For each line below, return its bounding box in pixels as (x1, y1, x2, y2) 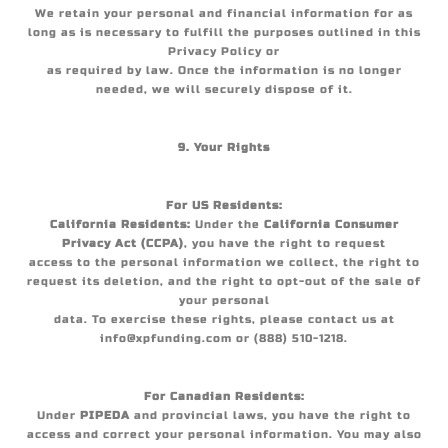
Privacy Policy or (168, 45, 280, 58)
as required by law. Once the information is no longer (46, 64, 402, 77)
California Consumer (263, 218, 399, 231)
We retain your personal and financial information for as (35, 7, 413, 20)
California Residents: (49, 218, 191, 231)
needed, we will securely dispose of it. (95, 83, 353, 96)
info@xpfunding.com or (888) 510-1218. (100, 332, 348, 345)
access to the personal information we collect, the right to (28, 256, 420, 269)
